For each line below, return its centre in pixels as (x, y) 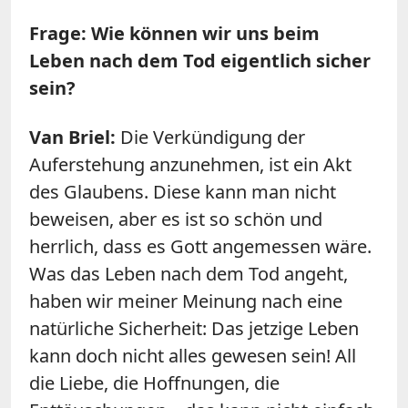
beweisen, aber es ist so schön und (176, 219)
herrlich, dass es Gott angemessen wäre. (200, 246)
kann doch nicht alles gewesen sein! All (193, 355)
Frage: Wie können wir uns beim (174, 33)
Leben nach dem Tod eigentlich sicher (200, 60)
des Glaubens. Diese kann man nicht (183, 191)
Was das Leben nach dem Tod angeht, (189, 273)
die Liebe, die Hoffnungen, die (154, 382)
